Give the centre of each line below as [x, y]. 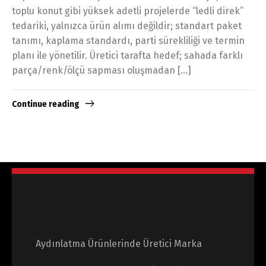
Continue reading [46, 104]
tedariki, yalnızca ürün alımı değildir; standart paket [127, 26]
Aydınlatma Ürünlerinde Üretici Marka [119, 244]
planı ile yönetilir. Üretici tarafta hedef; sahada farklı [127, 55]
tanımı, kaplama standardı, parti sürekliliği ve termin [128, 40]
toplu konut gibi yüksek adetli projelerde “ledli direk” [128, 11]
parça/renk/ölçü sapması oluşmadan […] [102, 70]
